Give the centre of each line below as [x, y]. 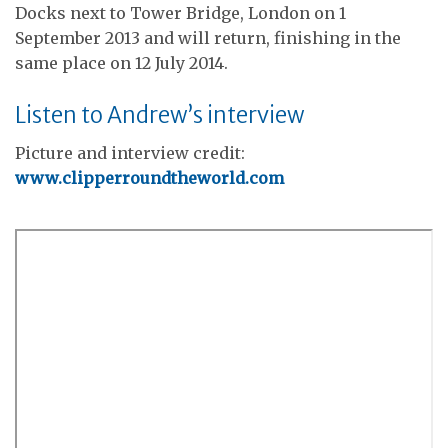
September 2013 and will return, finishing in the [208, 37]
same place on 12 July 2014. [121, 62]
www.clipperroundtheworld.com [149, 178]
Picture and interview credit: [130, 153]
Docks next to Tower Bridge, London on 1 [180, 12]
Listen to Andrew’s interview [160, 114]
